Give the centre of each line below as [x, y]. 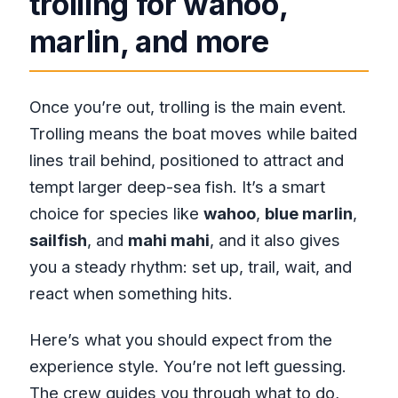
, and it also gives [275, 239]
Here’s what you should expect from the [180, 339]
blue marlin [308, 213]
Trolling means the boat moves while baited [193, 133]
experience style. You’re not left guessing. [187, 366]
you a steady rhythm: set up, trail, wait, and [190, 266]
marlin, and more [149, 41]
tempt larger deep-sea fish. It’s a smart [177, 186]
